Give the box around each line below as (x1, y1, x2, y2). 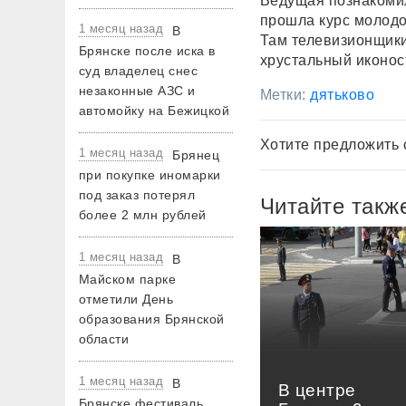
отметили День (79, 292, 174, 306)
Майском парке (79, 272, 177, 286)
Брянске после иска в (79, 43, 216, 58)
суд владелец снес (79, 63, 198, 78)
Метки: (260, 87, 311, 102)
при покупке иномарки (79, 168, 221, 182)
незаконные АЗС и (79, 83, 196, 98)
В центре (278, 381, 356, 400)
